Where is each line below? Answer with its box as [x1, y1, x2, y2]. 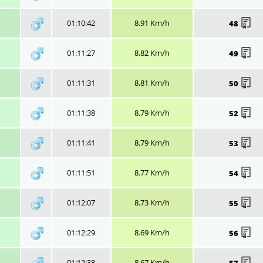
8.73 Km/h [134, 197, 170, 208]
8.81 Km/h [134, 77, 170, 88]
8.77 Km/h [134, 167, 170, 178]
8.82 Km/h [134, 47, 170, 58]
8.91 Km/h [134, 17, 170, 28]
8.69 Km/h [134, 227, 170, 238]
